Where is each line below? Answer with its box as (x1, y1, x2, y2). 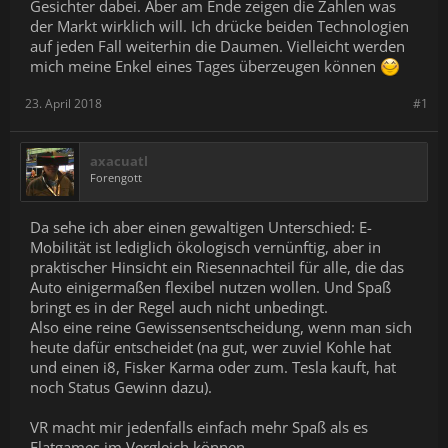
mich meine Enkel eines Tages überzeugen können (30, 56, 380, 76)
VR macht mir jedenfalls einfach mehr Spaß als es (30, 417, 368, 437)
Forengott (90, 170, 142, 185)
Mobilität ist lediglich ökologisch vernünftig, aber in (30, 237, 381, 257)
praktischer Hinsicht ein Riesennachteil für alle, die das (30, 257, 404, 277)
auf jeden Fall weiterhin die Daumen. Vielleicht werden (30, 36, 405, 56)
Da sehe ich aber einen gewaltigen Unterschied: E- (30, 217, 372, 237)
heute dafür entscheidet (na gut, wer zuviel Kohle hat (30, 337, 391, 357)
